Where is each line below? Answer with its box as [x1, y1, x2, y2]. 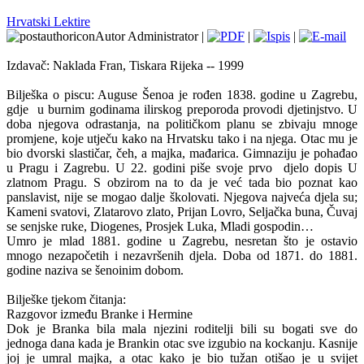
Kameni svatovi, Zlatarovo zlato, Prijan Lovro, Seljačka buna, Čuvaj [6, 205, 357, 219]
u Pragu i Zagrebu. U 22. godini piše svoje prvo [6, 161, 273, 175]
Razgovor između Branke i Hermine [6, 307, 193, 321]
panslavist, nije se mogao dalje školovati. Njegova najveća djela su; [6, 190, 357, 204]
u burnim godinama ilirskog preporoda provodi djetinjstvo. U [37, 102, 358, 116]
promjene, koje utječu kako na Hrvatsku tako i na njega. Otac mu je [6, 132, 357, 145]
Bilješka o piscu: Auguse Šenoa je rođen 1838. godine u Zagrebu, [6, 88, 357, 102]
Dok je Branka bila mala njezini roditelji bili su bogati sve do [6, 322, 357, 336]
